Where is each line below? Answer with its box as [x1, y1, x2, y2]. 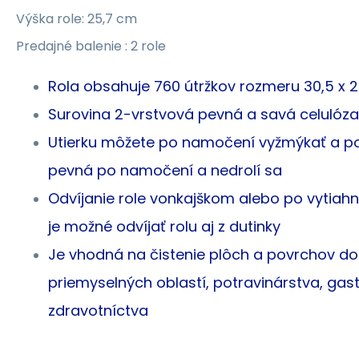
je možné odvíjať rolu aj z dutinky [48, 216, 280, 236]
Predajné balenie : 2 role [16, 36, 166, 55]
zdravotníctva [48, 300, 148, 321]
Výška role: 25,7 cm [16, 9, 137, 28]
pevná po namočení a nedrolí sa [48, 159, 282, 180]
